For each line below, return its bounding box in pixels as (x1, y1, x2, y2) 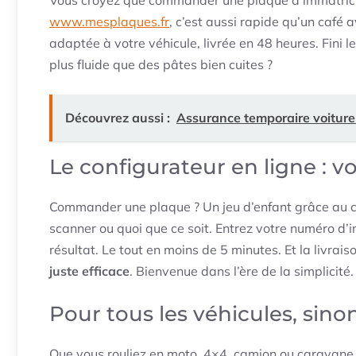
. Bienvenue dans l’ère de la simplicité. (130, 262, 354, 279)
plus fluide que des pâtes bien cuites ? (49, 56, 273, 72)
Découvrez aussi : (65, 109, 170, 126)
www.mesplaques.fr (49, 13, 169, 29)
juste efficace (49, 262, 130, 279)
